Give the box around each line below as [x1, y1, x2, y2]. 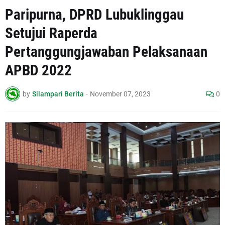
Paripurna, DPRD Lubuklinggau [5, 6, 184, 24]
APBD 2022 [5, 62, 72, 79]
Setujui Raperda [5, 25, 97, 42]
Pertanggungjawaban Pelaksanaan [5, 43, 207, 61]
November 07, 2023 [90, 89, 151, 98]
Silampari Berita [32, 89, 84, 98]
